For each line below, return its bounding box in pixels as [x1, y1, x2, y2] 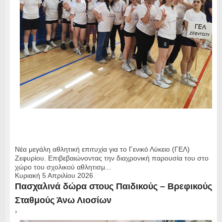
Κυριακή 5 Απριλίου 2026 [14, 171, 93, 180]
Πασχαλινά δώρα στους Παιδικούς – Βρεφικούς [14, 181, 212, 192]
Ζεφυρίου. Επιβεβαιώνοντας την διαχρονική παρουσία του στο [14, 154, 209, 163]
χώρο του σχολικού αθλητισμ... [14, 163, 111, 171]
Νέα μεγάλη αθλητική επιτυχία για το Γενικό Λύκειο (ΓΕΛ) [14, 145, 190, 154]
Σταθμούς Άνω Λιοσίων [14, 195, 111, 206]
